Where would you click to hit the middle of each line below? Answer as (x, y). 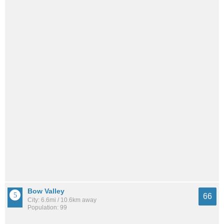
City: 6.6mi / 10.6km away (62, 200)
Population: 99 (47, 208)
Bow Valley (46, 191)
